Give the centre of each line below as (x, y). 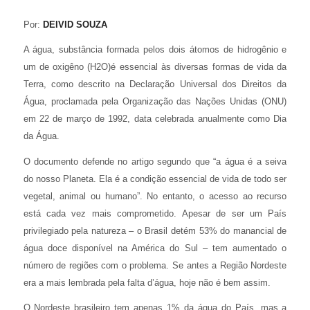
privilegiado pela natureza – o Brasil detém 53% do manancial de (155, 230)
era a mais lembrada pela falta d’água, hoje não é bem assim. (147, 282)
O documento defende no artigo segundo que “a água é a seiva (155, 161)
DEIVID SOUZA (75, 25)
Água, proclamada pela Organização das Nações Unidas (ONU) (155, 102)
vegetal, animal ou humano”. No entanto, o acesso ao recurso (155, 196)
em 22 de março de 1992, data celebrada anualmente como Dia (155, 119)
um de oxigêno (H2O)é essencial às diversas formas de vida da (155, 67)
